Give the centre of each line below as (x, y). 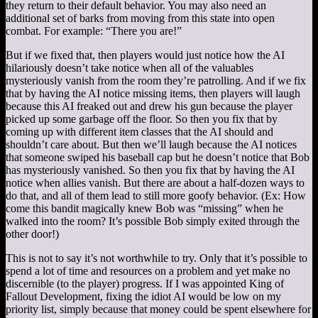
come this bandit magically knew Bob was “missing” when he (144, 208)
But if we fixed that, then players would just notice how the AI (145, 55)
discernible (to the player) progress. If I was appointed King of (145, 283)
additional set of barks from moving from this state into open (140, 18)
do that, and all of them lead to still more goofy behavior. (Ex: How (156, 195)
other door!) (32, 234)
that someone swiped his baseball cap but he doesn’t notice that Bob (158, 157)
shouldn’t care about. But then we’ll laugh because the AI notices (151, 144)
